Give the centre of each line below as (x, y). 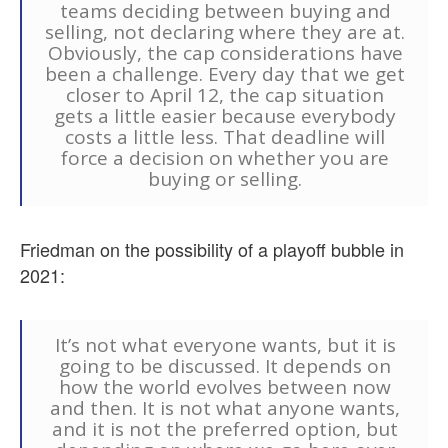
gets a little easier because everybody (225, 116)
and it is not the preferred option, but (225, 429)
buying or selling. (225, 179)
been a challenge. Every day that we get (225, 74)
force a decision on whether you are (225, 158)
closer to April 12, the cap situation (225, 95)
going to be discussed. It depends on (225, 366)
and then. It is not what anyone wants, (225, 408)
